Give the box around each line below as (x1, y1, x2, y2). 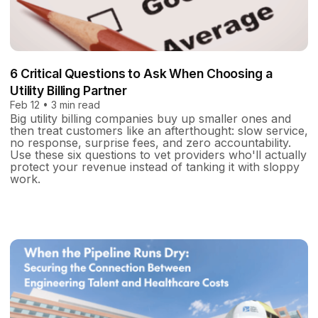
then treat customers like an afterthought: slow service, (10, 123, 308, 138)
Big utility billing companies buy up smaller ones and (10, 111, 291, 126)
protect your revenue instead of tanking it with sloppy (10, 159, 300, 174)
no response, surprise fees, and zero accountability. (10, 135, 291, 150)
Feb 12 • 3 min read (10, 98, 100, 111)
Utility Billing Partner (10, 82, 128, 98)
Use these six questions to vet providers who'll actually (10, 147, 307, 162)
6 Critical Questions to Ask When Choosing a (10, 65, 273, 81)
